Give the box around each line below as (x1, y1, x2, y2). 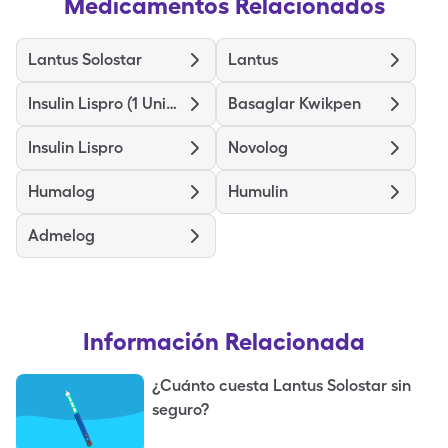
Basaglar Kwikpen (228, 94, 361, 113)
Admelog (28, 226, 95, 245)
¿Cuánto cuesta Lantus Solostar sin (152, 376, 411, 395)
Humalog (28, 182, 95, 201)
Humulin (228, 182, 288, 201)
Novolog (228, 138, 288, 157)
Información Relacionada (83, 327, 365, 356)
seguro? (152, 400, 209, 419)
